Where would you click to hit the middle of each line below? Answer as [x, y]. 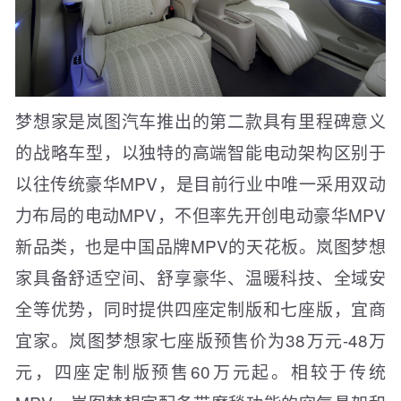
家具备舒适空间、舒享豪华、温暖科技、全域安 [200, 277]
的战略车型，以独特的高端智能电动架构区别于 [200, 152]
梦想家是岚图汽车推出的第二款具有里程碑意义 [200, 121]
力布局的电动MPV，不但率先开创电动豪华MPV [200, 215]
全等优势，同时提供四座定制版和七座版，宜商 [200, 309]
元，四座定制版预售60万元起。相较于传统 [200, 371]
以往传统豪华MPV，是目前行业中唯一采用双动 [200, 183]
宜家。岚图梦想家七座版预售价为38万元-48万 [200, 340]
